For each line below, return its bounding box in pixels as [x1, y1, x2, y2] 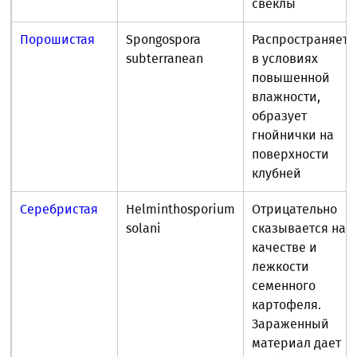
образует [252, 108, 308, 124]
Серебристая [20, 202, 99, 218]
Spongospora [126, 32, 202, 48]
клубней [252, 166, 302, 182]
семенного [252, 278, 316, 294]
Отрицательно [252, 202, 338, 218]
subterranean [126, 51, 204, 67]
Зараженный [252, 316, 330, 332]
